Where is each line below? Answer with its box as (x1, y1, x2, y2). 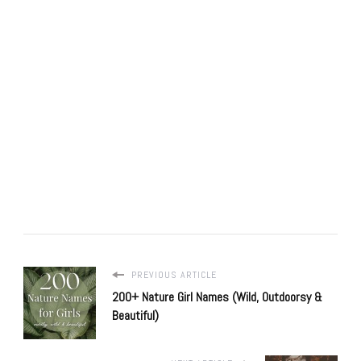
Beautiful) (112, 307, 159, 325)
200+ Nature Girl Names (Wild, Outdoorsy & (112, 288, 322, 306)
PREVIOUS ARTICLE (128, 268, 217, 282)
